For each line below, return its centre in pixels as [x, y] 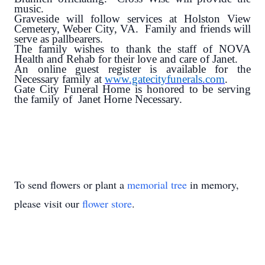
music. [29, 9]
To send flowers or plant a [71, 185]
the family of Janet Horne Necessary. [98, 99]
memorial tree [157, 185]
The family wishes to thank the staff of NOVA [132, 49]
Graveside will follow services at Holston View [132, 19]
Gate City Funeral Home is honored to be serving [132, 89]
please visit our [48, 204]
